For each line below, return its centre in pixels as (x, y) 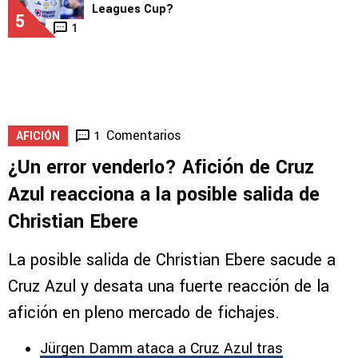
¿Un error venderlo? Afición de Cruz (161, 167)
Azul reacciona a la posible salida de (164, 194)
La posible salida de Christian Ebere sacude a (172, 260)
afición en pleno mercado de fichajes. (144, 312)
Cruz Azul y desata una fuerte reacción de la (169, 286)
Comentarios (144, 135)
